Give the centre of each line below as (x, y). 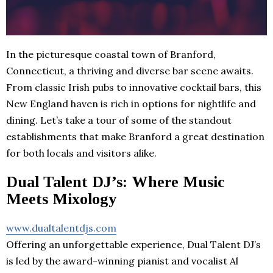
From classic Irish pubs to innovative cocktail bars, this (134, 87)
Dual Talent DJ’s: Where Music (115, 182)
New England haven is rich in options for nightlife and (131, 103)
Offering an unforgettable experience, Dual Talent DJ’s (133, 244)
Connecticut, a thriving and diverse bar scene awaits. (130, 70)
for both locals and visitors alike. (81, 153)
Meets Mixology (61, 199)
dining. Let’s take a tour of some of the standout (119, 120)
